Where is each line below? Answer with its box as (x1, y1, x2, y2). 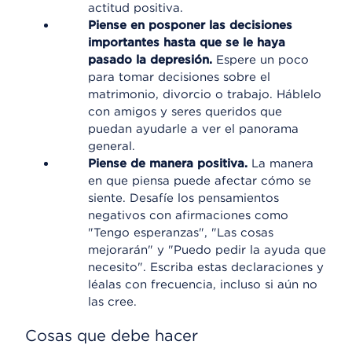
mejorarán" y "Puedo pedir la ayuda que (88, 243, 326, 257)
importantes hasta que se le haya (88, 35, 285, 49)
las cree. (88, 295, 137, 309)
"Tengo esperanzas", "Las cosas (88, 225, 273, 240)
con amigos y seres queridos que (88, 104, 282, 119)
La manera (251, 156, 313, 170)
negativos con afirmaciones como (88, 208, 288, 222)
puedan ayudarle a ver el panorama (88, 122, 299, 136)
